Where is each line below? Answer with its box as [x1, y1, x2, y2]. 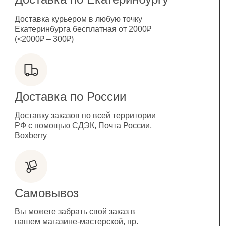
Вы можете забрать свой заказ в [15, 207, 135, 216]
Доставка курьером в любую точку [15, 15, 142, 24]
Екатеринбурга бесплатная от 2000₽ [15, 25, 151, 34]
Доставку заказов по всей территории [15, 111, 156, 120]
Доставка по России [15, 90, 126, 104]
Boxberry [15, 131, 47, 140]
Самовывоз [15, 186, 79, 200]
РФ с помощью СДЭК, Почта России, [15, 121, 152, 130]
